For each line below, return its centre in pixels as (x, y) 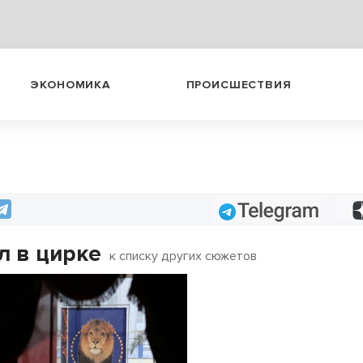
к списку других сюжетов (184, 256)
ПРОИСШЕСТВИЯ (239, 84)
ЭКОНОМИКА (70, 84)
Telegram (250, 209)
